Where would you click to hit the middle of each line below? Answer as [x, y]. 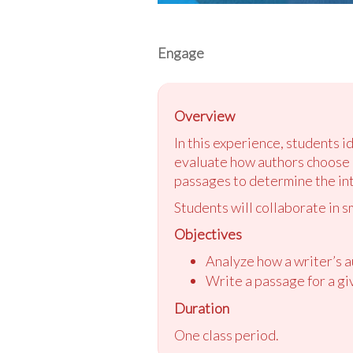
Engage [180, 52]
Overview [204, 115]
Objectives [208, 234]
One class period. [226, 334]
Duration [201, 308]
